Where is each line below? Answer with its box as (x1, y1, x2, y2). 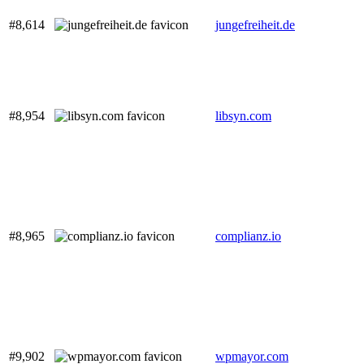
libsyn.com (215, 109, 271, 123)
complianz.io (215, 229, 281, 244)
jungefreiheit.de (215, 18, 295, 32)
